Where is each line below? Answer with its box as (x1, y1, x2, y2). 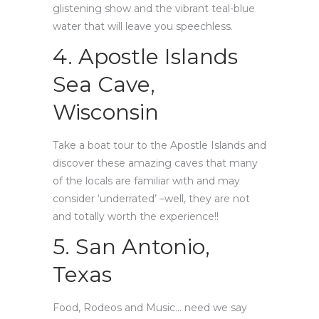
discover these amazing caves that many (53, 156, 258, 169)
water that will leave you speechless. (53, 19, 233, 33)
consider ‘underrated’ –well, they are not (53, 192, 250, 205)
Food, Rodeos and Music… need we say (53, 300, 247, 314)
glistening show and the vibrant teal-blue (53, 1, 255, 15)
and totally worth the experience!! (53, 209, 219, 223)
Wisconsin (53, 98, 159, 125)
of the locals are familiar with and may (53, 174, 240, 187)
